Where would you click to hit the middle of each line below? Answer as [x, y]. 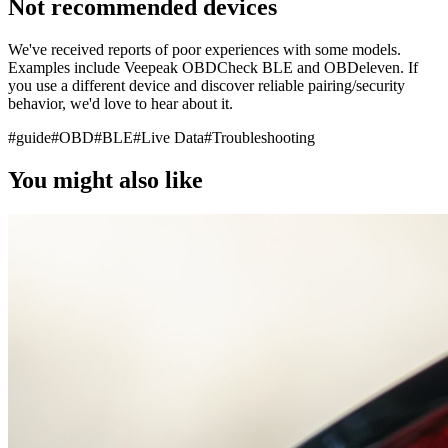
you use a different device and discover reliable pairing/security [206, 85]
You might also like [105, 179]
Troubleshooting [263, 137]
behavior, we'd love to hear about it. [120, 103]
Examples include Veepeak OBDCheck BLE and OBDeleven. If [213, 67]
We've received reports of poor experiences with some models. [204, 49]
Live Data [172, 137]
